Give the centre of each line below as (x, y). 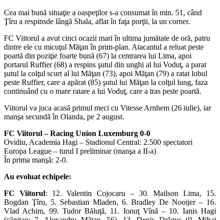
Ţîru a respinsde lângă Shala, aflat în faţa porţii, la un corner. (97, 21)
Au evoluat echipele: (38, 176)
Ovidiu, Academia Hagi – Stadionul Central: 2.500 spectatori (98, 142)
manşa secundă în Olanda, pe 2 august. (64, 116)
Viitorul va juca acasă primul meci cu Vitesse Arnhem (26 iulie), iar (108, 108)
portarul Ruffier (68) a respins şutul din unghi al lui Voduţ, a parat (105, 64)
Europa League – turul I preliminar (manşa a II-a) (80, 151)
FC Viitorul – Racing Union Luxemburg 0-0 (77, 133)
